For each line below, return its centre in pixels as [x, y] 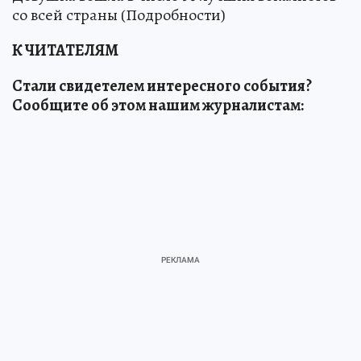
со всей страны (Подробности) [119, 15]
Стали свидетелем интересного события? [162, 85]
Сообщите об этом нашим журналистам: [158, 105]
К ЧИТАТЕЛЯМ [65, 50]
